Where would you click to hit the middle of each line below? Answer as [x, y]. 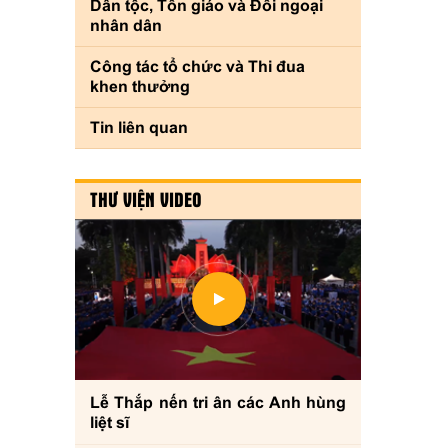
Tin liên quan [139, 127]
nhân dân [126, 25]
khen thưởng [140, 86]
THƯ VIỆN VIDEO [146, 199]
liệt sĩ [110, 422]
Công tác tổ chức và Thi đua [198, 66]
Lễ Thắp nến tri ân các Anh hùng [218, 402]
